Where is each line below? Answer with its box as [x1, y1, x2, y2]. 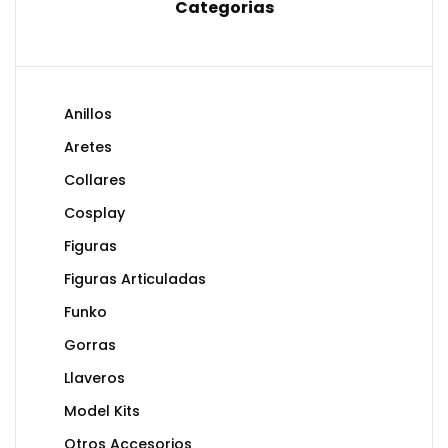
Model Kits [64, 401, 140, 422]
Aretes [64, 137, 112, 158]
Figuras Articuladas [64, 269, 206, 290]
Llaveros [64, 368, 125, 389]
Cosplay [64, 203, 125, 224]
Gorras [64, 335, 116, 356]
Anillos [64, 104, 112, 125]
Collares [64, 170, 126, 191]
